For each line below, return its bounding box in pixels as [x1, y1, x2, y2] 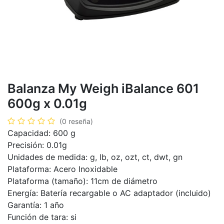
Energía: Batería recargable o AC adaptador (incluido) [7, 187, 211, 198]
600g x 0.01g [7, 95, 87, 111]
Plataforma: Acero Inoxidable [7, 163, 117, 174]
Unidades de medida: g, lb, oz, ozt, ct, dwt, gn [7, 151, 182, 162]
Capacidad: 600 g [7, 127, 75, 138]
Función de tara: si [7, 211, 76, 222]
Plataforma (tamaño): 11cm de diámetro [7, 175, 157, 186]
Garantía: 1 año [7, 199, 64, 210]
